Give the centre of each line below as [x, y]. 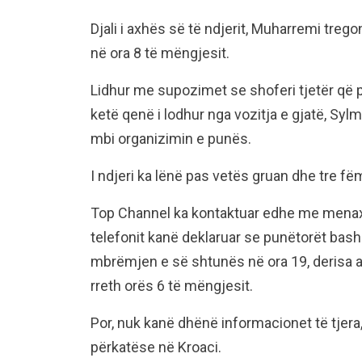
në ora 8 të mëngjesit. [160, 53]
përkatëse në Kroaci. [156, 347]
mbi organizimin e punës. [171, 138]
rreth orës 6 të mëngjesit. [172, 285]
